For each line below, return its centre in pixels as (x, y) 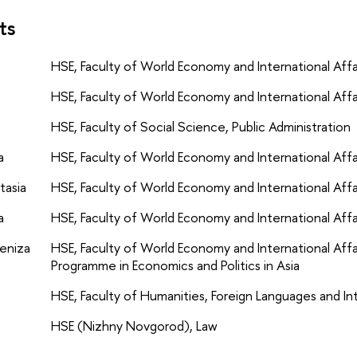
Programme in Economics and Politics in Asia (175, 265)
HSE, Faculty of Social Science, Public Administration (200, 126)
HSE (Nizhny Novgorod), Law (134, 325)
